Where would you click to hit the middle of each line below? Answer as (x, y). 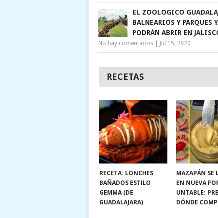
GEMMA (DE (116, 192)
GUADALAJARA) (121, 202)
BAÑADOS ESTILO (125, 182)
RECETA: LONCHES (126, 173)
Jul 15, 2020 (175, 43)
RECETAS (125, 76)
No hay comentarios (126, 43)
